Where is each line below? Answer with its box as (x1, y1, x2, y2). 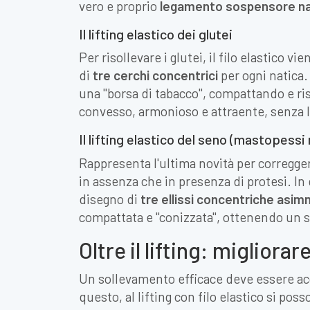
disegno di (79, 190, 140, 207)
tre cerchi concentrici (93, 67, 218, 84)
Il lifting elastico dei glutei (79, 25, 232, 42)
